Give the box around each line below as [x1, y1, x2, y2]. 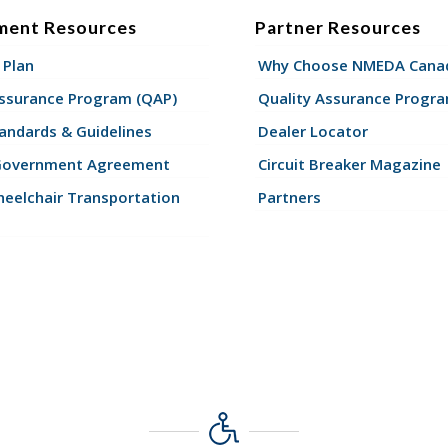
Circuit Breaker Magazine [258, 153, 442, 174]
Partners [258, 186, 322, 207]
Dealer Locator [258, 120, 369, 141]
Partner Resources [255, 16, 422, 38]
